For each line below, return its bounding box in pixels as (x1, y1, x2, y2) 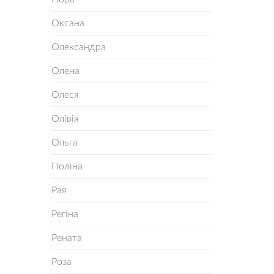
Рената (51, 233, 82, 243)
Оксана (51, 18, 84, 28)
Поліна (51, 161, 83, 171)
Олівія (51, 114, 79, 124)
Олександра (51, 42, 106, 52)
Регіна (51, 209, 78, 219)
